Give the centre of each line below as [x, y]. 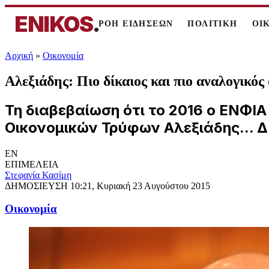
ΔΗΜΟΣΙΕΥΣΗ [38, 186]
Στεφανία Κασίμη [38, 175]
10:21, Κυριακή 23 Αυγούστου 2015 [140, 186]
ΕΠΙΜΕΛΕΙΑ [32, 164]
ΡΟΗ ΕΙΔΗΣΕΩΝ [136, 24]
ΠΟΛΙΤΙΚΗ [213, 24]
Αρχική [19, 56]
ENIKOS [54, 24]
